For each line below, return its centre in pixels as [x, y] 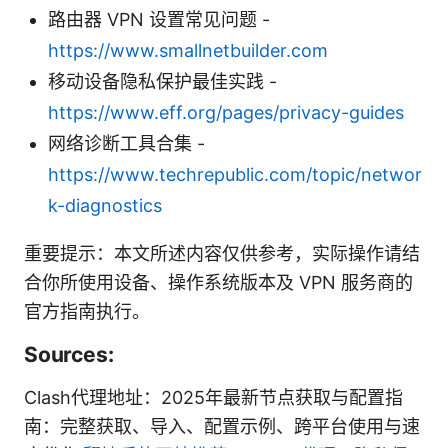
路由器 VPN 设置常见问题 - [159, 19]
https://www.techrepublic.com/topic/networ [235, 174]
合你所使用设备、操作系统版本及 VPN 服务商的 [218, 282]
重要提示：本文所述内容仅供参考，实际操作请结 [222, 253]
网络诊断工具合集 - [126, 143]
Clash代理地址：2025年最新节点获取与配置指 [213, 397]
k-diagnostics [105, 205]
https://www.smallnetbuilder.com [188, 50]
